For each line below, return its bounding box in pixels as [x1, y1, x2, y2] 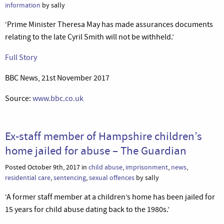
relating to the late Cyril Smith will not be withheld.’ [5, 31, 174, 42]
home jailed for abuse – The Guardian [5, 142, 186, 158]
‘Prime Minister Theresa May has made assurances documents [5, 19, 213, 29]
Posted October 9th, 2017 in [5, 162, 88, 172]
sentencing [53, 172, 86, 182]
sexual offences [89, 172, 134, 182]
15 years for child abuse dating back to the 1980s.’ [5, 204, 169, 214]
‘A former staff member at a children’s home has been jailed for [5, 191, 215, 202]
